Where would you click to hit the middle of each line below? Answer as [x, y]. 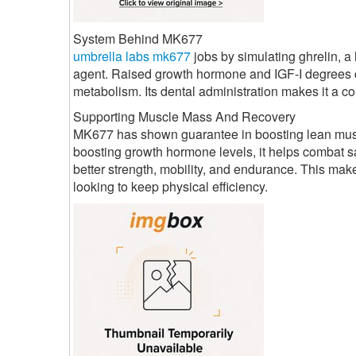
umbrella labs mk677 [132, 56]
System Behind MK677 [138, 39]
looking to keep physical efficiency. [170, 187]
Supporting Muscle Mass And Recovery [184, 117]
